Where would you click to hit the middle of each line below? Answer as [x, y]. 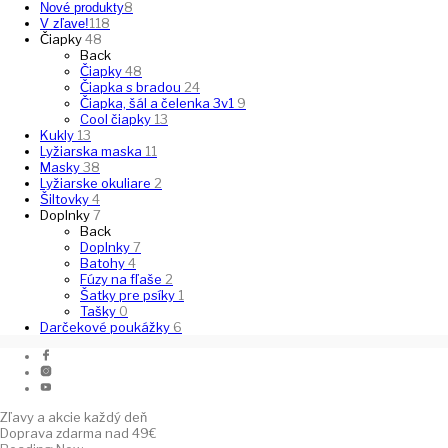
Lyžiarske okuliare [97, 183]
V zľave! [64, 24]
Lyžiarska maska [92, 151]
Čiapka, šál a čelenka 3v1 [158, 103]
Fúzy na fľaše [122, 279]
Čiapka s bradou [132, 87]
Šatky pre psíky [129, 295]
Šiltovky [66, 199]
